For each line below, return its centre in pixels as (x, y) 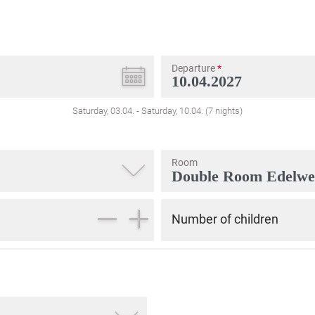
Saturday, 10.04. (172, 111)
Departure (194, 68)
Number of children (225, 219)
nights (227, 111)
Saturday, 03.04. (103, 111)
